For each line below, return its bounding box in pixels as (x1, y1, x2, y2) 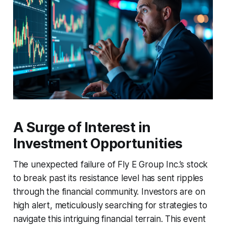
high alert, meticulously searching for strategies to (13, 200, 207, 210)
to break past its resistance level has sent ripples (13, 173, 204, 183)
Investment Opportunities (13, 135, 183, 152)
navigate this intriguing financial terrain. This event (13, 213, 206, 224)
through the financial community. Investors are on (13, 186, 205, 197)
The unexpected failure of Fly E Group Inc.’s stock (13, 159, 208, 169)
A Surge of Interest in (13, 119, 151, 136)
